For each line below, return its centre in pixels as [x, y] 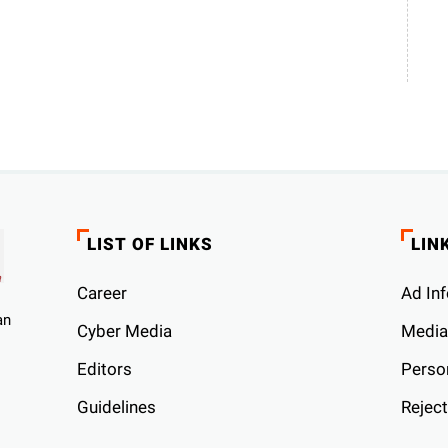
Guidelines [117, 406]
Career [102, 292]
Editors [105, 368]
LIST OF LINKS [150, 243]
